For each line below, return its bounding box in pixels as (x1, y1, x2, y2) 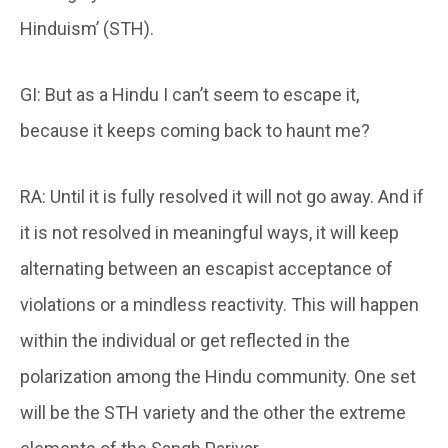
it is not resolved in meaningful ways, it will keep (20, 221, 399, 243)
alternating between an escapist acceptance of (20, 257, 393, 279)
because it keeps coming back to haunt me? (20, 119, 370, 141)
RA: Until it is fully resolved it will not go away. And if (20, 185, 424, 207)
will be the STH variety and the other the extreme (20, 401, 406, 423)
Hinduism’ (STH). (20, 17, 154, 39)
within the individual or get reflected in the (20, 329, 350, 351)
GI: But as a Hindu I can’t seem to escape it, (20, 83, 359, 105)
